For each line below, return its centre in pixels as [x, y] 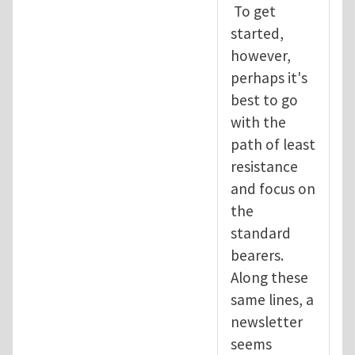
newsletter [267, 321]
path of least [273, 144]
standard [261, 233]
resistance [264, 166]
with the [258, 122]
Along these [269, 277]
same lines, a [272, 299]
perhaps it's [269, 77]
